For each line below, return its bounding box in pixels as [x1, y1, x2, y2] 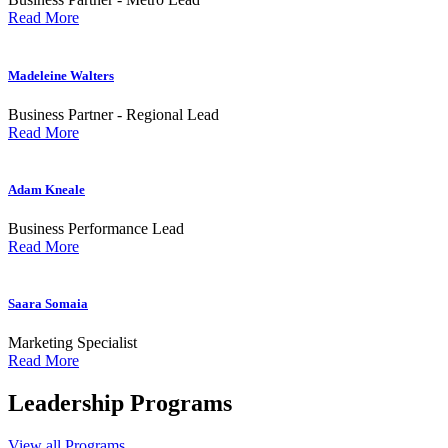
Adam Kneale [8, 181, 85, 197]
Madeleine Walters [8, 67, 114, 83]
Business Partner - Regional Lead [8, 105, 219, 123]
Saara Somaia [8, 296, 88, 312]
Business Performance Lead [8, 220, 184, 238]
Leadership [8, 390, 124, 417]
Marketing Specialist [8, 334, 137, 352]
